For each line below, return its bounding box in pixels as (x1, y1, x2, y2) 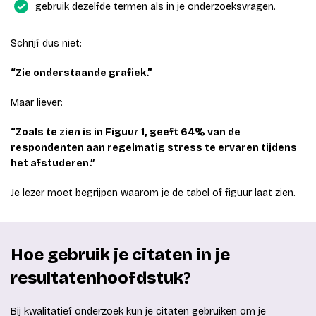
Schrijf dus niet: (11, 37, 82, 50)
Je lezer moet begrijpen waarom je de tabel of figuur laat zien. (11, 187, 296, 200)
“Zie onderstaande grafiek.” (11, 67, 152, 80)
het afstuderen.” (11, 157, 95, 170)
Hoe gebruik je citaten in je (11, 245, 230, 265)
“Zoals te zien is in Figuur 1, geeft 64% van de (11, 126, 241, 139)
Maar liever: (11, 97, 63, 109)
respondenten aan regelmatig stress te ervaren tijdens (11, 142, 297, 154)
